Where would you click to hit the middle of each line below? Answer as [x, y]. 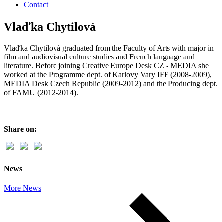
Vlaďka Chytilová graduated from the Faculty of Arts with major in [109, 48]
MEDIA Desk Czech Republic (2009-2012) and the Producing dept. [111, 83]
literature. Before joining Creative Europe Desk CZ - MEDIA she [106, 65]
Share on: [20, 129]
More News [23, 188]
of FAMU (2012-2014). [41, 92]
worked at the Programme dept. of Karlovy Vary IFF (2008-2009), [108, 74]
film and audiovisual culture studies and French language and [99, 56]
